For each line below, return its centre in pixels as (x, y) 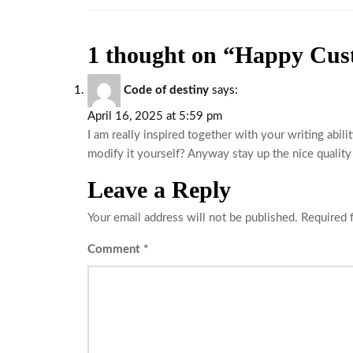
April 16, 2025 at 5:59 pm (155, 116)
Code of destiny (166, 90)
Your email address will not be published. (193, 217)
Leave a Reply (159, 189)
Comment (115, 249)
